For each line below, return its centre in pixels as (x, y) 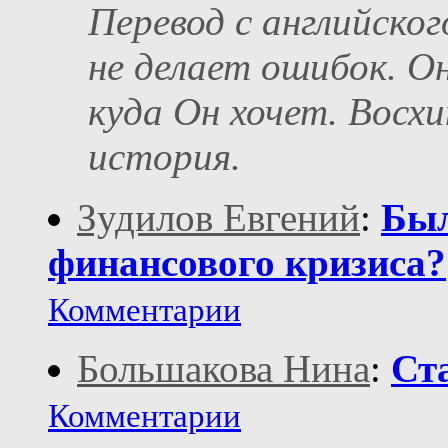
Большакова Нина (223, 369)
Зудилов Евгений (218, 218)
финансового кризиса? (247, 263)
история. (164, 157)
